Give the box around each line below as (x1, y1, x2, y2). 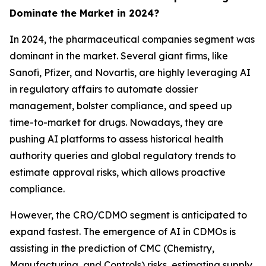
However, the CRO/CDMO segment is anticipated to (9, 208, 247, 221)
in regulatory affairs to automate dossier (9, 83, 198, 95)
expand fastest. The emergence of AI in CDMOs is (9, 225, 236, 237)
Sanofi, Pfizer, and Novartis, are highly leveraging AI (9, 66, 251, 78)
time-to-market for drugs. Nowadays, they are (9, 116, 223, 128)
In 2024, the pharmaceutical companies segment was (9, 33, 255, 45)
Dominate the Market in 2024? (9, 7, 159, 19)
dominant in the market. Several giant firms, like (9, 49, 228, 62)
